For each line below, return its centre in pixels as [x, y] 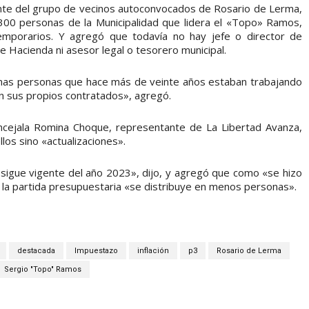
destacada [36, 250]
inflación [153, 250]
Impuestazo [96, 250]
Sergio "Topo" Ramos [43, 269]
